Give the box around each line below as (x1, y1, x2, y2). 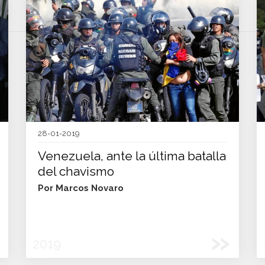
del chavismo (38, 164, 114, 179)
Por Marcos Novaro (38, 183, 124, 193)
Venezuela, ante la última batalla (38, 148, 226, 163)
